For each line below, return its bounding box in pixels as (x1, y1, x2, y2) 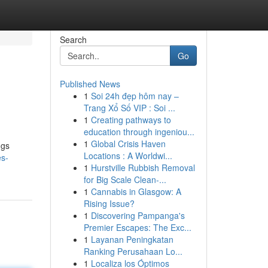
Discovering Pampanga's (90, 209, 185, 221)
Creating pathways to (90, 114, 171, 126)
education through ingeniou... (83, 126, 194, 138)
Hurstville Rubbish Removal (90, 162, 195, 173)
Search (59, 33, 87, 45)
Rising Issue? (83, 197, 135, 209)
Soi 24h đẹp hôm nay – (90, 90, 179, 102)
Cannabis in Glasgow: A (90, 185, 181, 197)
